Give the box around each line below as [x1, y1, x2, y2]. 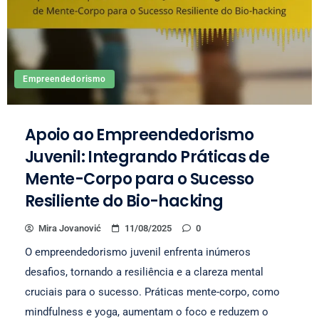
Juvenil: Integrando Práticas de [25, 146, 270, 168]
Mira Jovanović [38, 223, 101, 234]
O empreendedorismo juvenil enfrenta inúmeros [25, 246, 251, 258]
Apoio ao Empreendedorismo [25, 124, 253, 146]
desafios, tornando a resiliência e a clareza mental [25, 266, 263, 278]
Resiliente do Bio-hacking [25, 190, 223, 212]
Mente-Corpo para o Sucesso [25, 168, 254, 190]
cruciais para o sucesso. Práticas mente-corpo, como [25, 286, 280, 298]
